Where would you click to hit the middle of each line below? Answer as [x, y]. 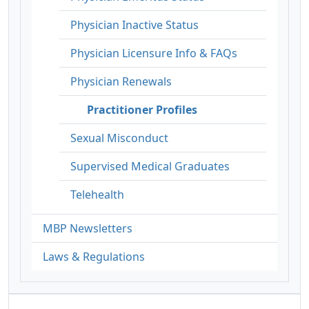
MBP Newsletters [88, 228]
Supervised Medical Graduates [150, 166]
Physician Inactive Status [134, 24]
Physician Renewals [121, 81]
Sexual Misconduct [119, 138]
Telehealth [97, 194]
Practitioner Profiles [142, 109]
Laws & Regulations [94, 256]
